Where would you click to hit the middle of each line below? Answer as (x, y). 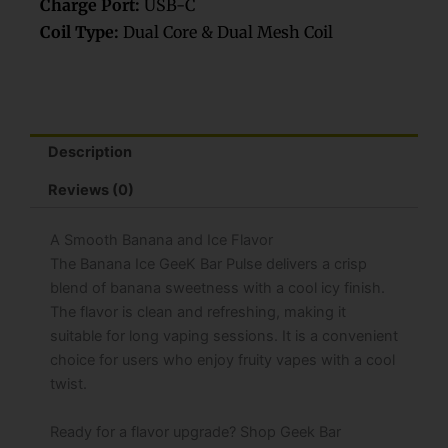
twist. (68, 384)
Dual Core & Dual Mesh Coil (228, 31)
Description (89, 152)
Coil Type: (81, 31)
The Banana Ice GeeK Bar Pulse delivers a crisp (208, 264)
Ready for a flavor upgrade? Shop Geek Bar (195, 431)
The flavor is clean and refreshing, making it (198, 312)
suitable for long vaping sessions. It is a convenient (224, 336)
